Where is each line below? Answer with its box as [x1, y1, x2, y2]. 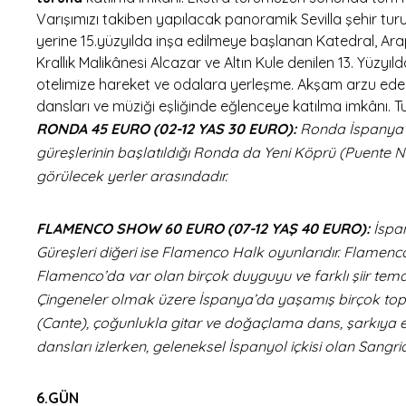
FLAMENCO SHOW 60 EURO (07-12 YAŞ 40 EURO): [36, 218, 373, 237]
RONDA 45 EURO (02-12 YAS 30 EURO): [36, 119, 300, 138]
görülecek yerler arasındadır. [36, 166, 227, 185]
